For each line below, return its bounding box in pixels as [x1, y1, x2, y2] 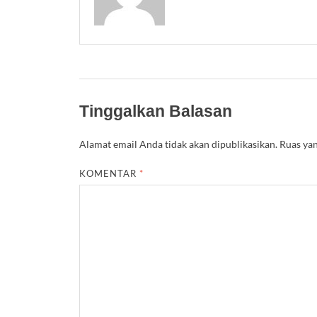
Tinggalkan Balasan [79, 102, 232, 121]
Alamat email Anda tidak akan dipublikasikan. [79, 137, 277, 150]
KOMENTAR [79, 167, 140, 179]
